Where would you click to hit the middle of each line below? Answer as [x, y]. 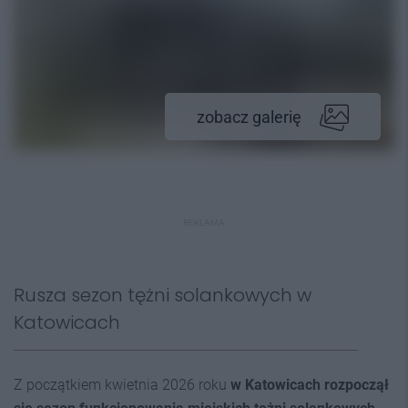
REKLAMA [204, 223]
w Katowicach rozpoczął [310, 385]
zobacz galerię [249, 117]
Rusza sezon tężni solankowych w [163, 295]
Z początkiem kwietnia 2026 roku [122, 385]
